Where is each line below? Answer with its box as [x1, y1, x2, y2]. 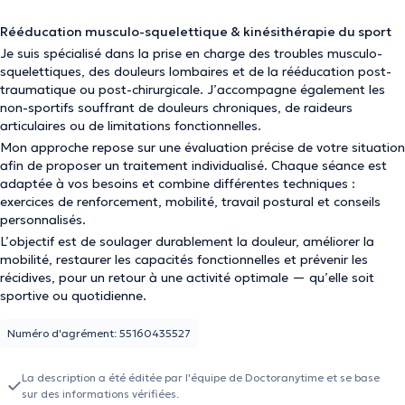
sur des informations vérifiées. [22, 387, 179, 400]
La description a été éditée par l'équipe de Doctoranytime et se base [22, 371, 380, 384]
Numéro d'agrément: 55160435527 [7, 326, 191, 340]
